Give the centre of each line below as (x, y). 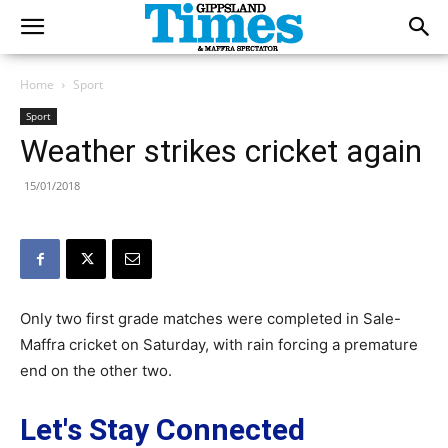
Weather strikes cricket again (221, 151)
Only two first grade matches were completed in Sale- (210, 318)
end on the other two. (96, 370)
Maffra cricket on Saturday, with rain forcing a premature (219, 344)
